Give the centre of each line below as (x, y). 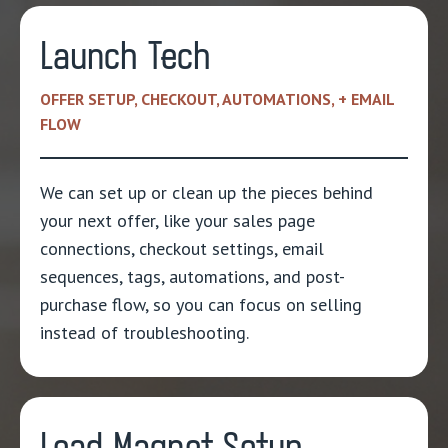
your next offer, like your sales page (177, 221)
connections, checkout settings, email (182, 249)
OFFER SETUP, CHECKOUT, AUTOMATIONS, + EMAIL (217, 99)
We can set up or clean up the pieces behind (206, 193)
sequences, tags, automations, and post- (192, 277)
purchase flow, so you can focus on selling (201, 305)
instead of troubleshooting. (144, 333)
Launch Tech (125, 57)
